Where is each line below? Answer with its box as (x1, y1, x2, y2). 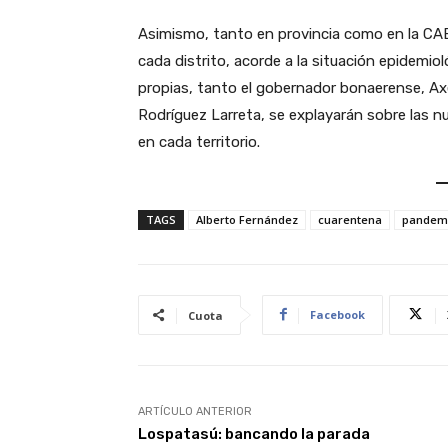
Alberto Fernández (196, 211, 298, 227)
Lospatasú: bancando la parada (138, 424, 370, 443)
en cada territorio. (138, 133, 260, 152)
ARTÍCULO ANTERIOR (138, 404, 252, 418)
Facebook (310, 306, 365, 322)
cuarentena (318, 211, 382, 227)
